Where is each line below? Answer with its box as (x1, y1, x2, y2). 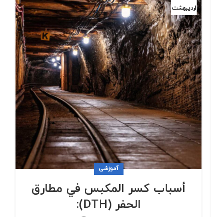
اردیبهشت (171, 4, 196, 13)
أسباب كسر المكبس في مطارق (31, 181, 186, 198)
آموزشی (98, 165, 119, 173)
